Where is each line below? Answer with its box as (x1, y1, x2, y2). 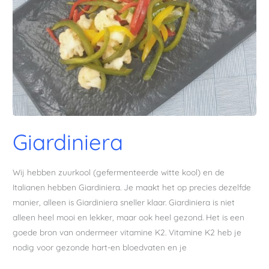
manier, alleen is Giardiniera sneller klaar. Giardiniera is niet (13, 196, 235, 207)
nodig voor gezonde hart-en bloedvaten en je (13, 241, 187, 252)
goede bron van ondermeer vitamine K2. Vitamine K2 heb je (13, 226, 242, 237)
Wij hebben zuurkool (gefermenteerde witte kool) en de (13, 166, 225, 177)
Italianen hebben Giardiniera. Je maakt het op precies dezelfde (13, 181, 252, 192)
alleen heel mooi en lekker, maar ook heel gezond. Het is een (13, 211, 245, 222)
